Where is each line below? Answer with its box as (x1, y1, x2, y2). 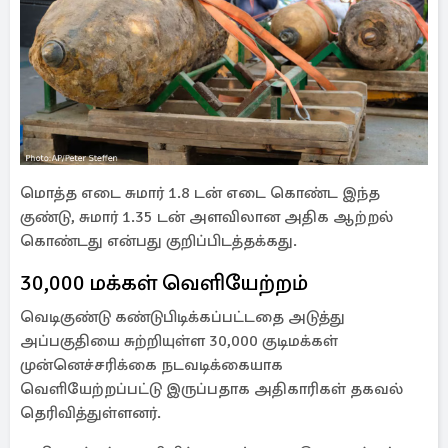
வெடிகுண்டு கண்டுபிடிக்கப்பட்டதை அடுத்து (20, 307, 345, 327)
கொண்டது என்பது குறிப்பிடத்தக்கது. (20, 231, 297, 251)
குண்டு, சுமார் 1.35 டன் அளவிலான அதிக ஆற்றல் (20, 207, 393, 227)
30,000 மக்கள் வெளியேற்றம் (20, 269, 308, 296)
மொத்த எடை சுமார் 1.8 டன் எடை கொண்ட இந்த (20, 183, 380, 203)
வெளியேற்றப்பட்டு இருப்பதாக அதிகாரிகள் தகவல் (20, 379, 403, 399)
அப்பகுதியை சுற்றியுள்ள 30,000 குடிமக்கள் (20, 331, 338, 351)
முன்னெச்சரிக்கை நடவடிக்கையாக (20, 355, 283, 375)
